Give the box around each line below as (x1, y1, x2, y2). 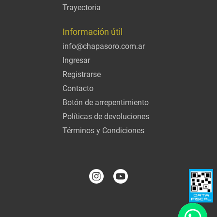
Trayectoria (62, 2, 101, 12)
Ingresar (62, 55, 90, 65)
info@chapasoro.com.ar (62, 41, 145, 51)
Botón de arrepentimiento (62, 97, 149, 107)
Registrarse (62, 69, 101, 79)
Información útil (62, 26, 123, 37)
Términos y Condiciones (62, 125, 144, 135)
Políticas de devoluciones (62, 111, 149, 121)
